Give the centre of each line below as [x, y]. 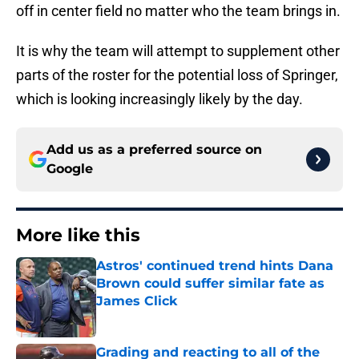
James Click [137, 301]
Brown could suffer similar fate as [210, 284]
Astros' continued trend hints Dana [215, 266]
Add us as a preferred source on [154, 150]
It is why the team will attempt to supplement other [178, 51]
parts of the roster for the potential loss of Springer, [177, 75]
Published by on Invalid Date [165, 317]
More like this [78, 236]
